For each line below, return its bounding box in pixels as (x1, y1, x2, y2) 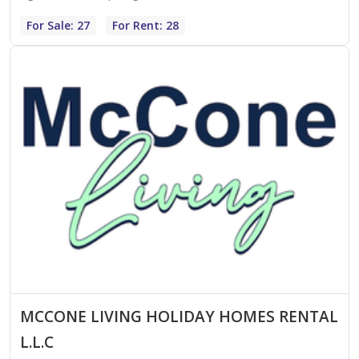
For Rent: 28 (112, 18, 179, 34)
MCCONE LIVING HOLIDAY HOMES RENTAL (20, 306, 338, 328)
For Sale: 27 (26, 18, 90, 34)
